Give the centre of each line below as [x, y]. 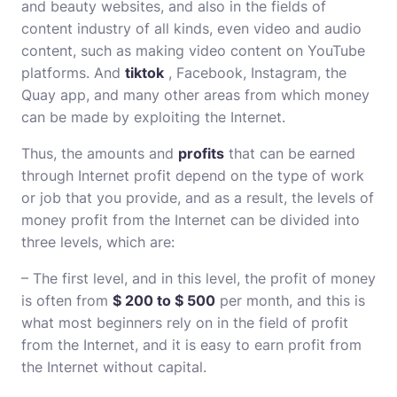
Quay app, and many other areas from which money [195, 95]
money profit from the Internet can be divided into [191, 220]
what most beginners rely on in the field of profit [185, 323]
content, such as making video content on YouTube [193, 51]
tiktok [144, 73]
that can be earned [290, 153]
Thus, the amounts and [100, 153]
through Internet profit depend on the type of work [193, 175]
